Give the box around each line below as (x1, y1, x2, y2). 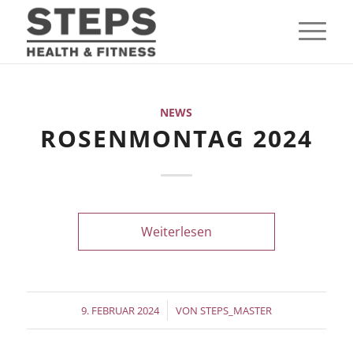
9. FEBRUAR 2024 (80, 303, 159, 318)
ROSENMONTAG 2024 (39, 122, 313, 154)
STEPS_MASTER (199, 303, 272, 318)
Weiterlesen (140, 223, 212, 240)
